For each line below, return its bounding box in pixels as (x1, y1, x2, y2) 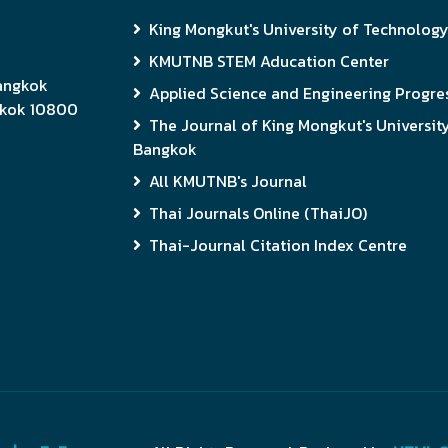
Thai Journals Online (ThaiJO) (148, 200, 367, 225)
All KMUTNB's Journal (148, 168, 307, 193)
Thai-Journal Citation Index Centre (148, 232, 407, 257)
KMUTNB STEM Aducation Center (148, 48, 389, 73)
